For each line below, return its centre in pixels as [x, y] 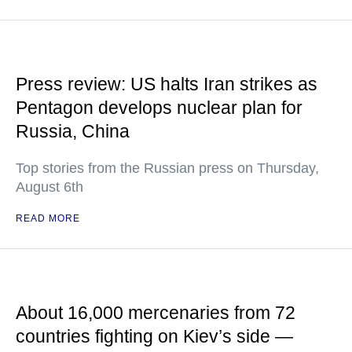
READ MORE [48, 219]
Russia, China [73, 132]
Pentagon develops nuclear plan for [159, 108]
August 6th [49, 187]
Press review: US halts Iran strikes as [167, 84]
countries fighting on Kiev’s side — [154, 337]
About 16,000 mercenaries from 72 [156, 313]
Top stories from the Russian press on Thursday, [167, 169]
